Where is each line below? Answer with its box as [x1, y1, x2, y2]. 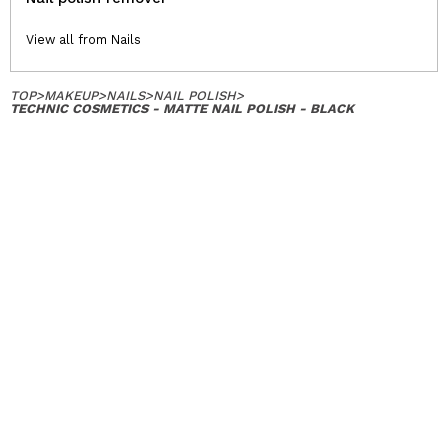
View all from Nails [26, 31, 141, 47]
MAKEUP [44, 87, 98, 103]
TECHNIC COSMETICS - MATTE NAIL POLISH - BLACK [10, 100, 354, 116]
